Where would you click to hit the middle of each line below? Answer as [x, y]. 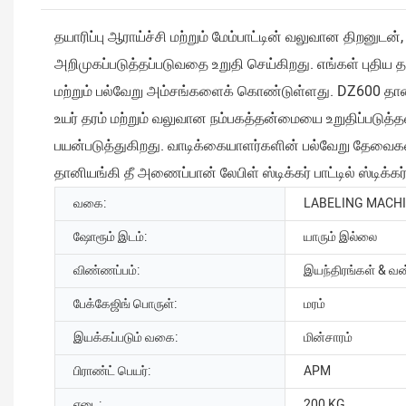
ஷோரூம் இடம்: [110, 237]
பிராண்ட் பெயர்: [112, 372]
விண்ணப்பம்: [106, 271]
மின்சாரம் [328, 338]
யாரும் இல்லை [340, 237]
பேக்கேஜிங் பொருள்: [125, 304]
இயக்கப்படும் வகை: [126, 338]
